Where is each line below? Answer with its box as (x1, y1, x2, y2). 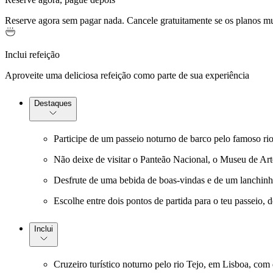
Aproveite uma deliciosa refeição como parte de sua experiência (5, 70, 249, 81)
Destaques (34, 99, 72, 108)
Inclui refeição (5, 49, 60, 60)
